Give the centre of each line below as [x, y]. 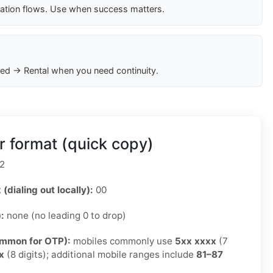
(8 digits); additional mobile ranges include [100, 255]
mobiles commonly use [123, 241]
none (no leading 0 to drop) [65, 216]
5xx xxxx [196, 241]
